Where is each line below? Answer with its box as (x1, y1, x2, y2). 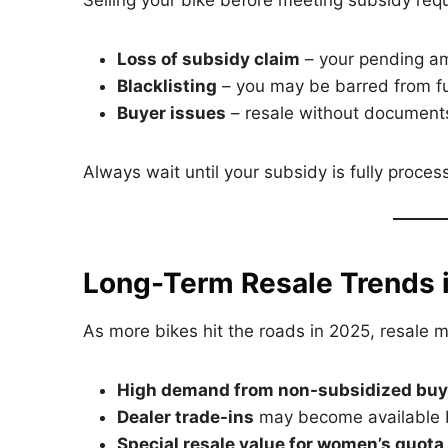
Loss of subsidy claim (117, 49, 300, 70)
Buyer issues (117, 103, 226, 124)
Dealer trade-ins (117, 407, 254, 428)
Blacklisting (117, 76, 217, 97)
